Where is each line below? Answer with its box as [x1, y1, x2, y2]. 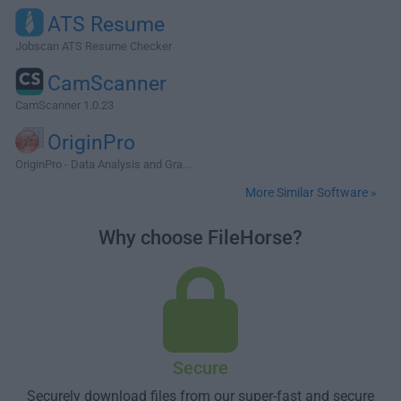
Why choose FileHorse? [98, 226, 303, 249]
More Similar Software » [245, 185, 377, 200]
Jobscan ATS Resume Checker [15, 39, 172, 53]
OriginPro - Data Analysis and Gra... [15, 158, 191, 171]
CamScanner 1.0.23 [15, 98, 114, 112]
